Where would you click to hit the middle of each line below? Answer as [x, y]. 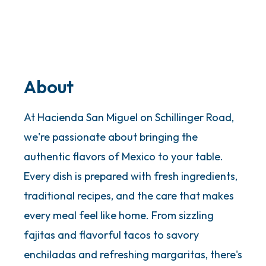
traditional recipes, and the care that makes [129, 196]
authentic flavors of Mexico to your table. [123, 157]
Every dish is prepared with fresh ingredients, [131, 176]
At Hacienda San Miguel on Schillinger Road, [129, 118]
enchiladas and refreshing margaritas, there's [133, 255]
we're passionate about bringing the [111, 137]
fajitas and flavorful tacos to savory [111, 235]
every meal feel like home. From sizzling [119, 216]
